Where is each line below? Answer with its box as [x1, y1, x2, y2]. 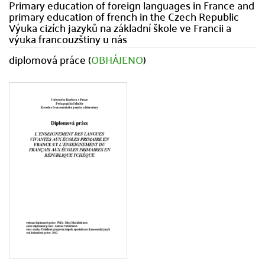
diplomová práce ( [9, 50, 91, 69]
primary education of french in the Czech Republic [9, 7, 239, 26]
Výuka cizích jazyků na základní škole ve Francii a [9, 18, 231, 37]
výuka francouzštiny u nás [9, 29, 127, 49]
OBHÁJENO [91, 50, 143, 69]
